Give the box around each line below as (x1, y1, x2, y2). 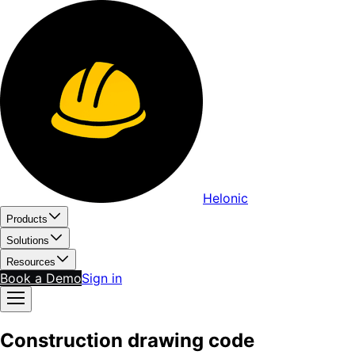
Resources (6, 256, 55, 268)
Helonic (203, 190, 248, 206)
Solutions (6, 235, 49, 246)
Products (6, 213, 48, 225)
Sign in (82, 270, 122, 286)
